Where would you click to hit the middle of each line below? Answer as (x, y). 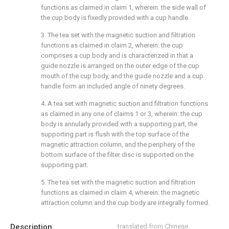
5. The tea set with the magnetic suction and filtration (118, 182)
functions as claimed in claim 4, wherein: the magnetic (120, 192)
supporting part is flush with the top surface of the (115, 134)
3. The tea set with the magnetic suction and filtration (118, 35)
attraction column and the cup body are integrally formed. (125, 202)
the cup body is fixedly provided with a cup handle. (115, 17)
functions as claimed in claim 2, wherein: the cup (112, 45)
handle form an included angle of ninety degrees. (113, 86)
